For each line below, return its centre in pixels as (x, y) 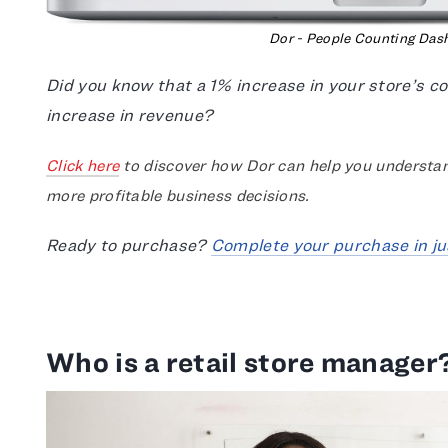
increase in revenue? (130, 115)
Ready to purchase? (128, 245)
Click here (83, 165)
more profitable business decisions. (178, 195)
